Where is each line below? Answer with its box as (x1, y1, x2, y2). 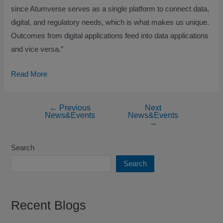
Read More (11, 70, 48, 78)
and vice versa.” (11, 45, 64, 53)
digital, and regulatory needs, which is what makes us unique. (11, 18, 210, 26)
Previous (57, 103, 91, 112)
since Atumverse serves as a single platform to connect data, (11, 4, 210, 13)
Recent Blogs (11, 199, 87, 213)
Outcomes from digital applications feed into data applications (11, 31, 209, 40)
